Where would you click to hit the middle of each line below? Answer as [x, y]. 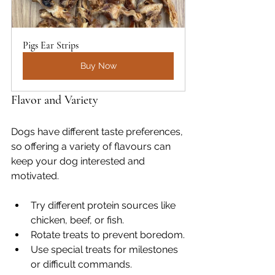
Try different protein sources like [104, 205]
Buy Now [98, 66]
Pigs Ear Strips [51, 45]
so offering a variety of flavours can [92, 146]
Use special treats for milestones [106, 250]
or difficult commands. [81, 264]
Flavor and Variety [55, 100]
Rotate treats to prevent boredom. [108, 235]
